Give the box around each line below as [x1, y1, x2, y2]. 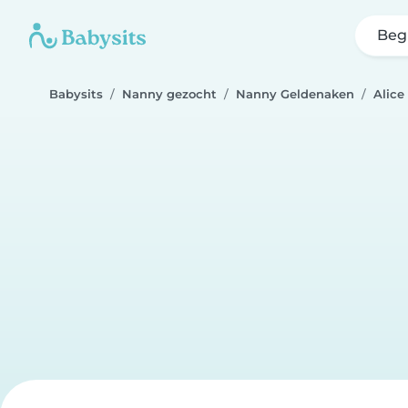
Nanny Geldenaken [236, 87, 354, 101]
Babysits [49, 87, 103, 101]
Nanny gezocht [122, 87, 217, 101]
